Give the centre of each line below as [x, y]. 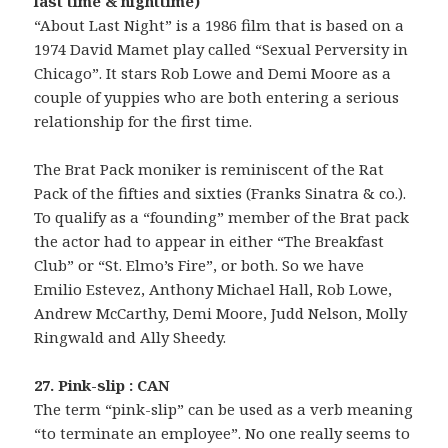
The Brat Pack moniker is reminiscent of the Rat [209, 169]
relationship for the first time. [143, 121]
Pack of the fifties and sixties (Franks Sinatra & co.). [220, 193]
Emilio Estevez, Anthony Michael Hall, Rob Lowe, [213, 289]
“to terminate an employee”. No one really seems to [222, 433]
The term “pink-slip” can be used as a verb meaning [224, 409]
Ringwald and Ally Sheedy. [130, 337]
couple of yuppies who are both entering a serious [217, 97]
